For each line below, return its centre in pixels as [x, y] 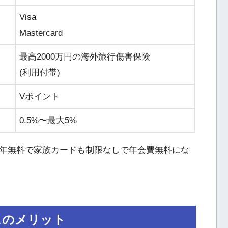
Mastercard [41, 33]
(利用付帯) [40, 72]
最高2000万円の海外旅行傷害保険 [85, 56]
